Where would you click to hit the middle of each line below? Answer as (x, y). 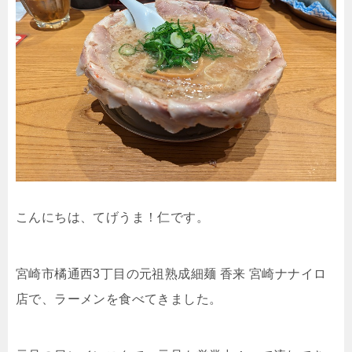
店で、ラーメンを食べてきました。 (119, 299)
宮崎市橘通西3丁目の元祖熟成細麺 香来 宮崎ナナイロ (171, 274)
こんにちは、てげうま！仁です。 (112, 218)
